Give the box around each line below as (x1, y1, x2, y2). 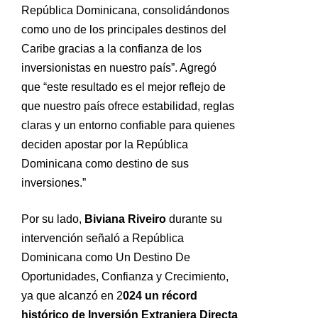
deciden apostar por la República (21, 138, 188, 151)
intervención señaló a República (21, 232, 184, 245)
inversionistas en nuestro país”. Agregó (21, 62, 216, 75)
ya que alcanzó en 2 (21, 290, 123, 302)
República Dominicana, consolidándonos (21, 4, 229, 17)
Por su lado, (21, 213, 84, 226)
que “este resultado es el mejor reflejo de (21, 81, 226, 94)
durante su (166, 213, 222, 226)
